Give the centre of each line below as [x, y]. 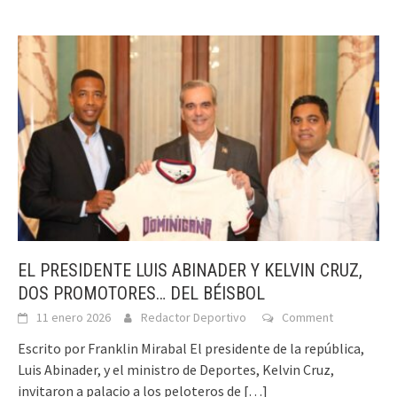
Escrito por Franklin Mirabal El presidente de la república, [191, 348]
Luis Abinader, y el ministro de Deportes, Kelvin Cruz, [176, 369]
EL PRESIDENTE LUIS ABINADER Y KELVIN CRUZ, [190, 270]
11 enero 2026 [74, 317]
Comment [307, 317]
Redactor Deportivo [194, 317]
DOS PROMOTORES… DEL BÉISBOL [141, 293]
